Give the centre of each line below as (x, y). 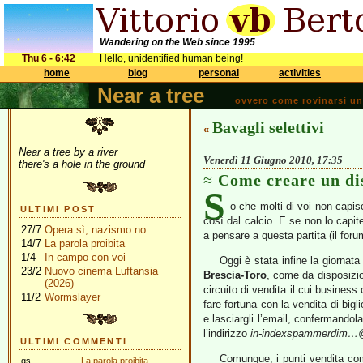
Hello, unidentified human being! (171, 58)
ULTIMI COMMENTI (74, 341)
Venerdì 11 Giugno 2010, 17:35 (273, 160)
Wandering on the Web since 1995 (177, 42)
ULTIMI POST (58, 209)
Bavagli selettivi (268, 127)
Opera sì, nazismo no (95, 230)
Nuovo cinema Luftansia (101, 271)
